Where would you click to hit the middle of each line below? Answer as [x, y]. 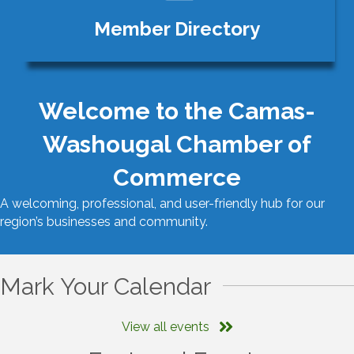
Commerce [177, 178]
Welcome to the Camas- [177, 111]
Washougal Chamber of [177, 145]
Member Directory [177, 29]
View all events [165, 327]
